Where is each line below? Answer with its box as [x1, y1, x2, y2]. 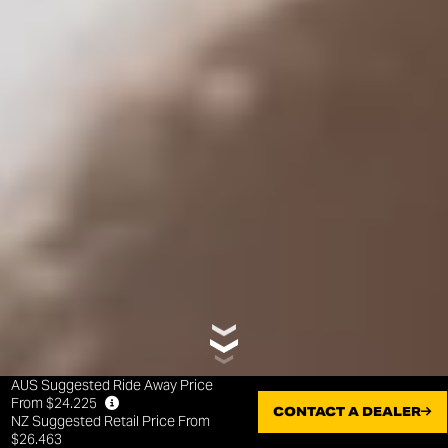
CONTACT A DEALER [273, 404, 421, 419]
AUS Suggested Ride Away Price [11, 376, 214, 394]
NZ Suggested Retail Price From [11, 412, 211, 430]
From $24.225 [11, 394, 101, 412]
